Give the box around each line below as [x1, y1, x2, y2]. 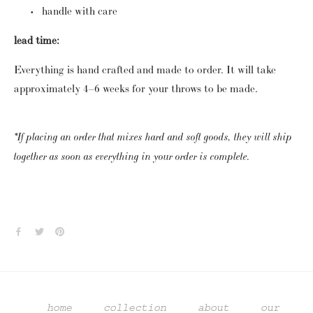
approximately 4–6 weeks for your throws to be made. [14, 82, 258, 96]
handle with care [42, 4, 117, 18]
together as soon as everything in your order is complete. [14, 150, 250, 163]
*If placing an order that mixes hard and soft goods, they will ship [14, 131, 292, 144]
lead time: [14, 34, 59, 48]
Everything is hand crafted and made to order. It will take [14, 63, 276, 77]
